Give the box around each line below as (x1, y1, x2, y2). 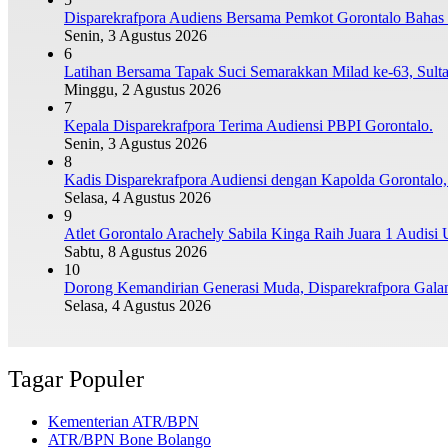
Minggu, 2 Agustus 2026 (64, 80, 221, 98)
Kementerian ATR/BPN (48, 413, 199, 431)
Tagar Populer (8, 366, 144, 393)
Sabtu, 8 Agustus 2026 (64, 242, 207, 260)
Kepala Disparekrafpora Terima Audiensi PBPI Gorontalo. (64, 116, 433, 134)
